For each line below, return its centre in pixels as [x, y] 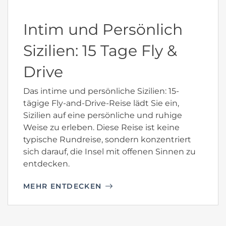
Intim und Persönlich [103, 29]
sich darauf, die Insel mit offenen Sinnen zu [109, 151]
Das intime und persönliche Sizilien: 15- [101, 91]
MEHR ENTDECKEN [63, 186]
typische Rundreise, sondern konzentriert [107, 139]
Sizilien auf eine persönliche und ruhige [103, 115]
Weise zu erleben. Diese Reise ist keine [101, 127]
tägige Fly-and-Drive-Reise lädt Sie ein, [101, 103]
